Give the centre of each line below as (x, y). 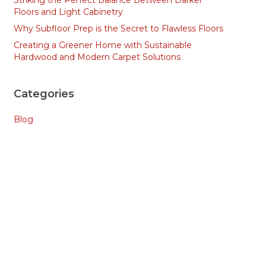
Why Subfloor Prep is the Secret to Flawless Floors (118, 28)
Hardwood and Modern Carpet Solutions (97, 57)
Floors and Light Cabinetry (68, 12)
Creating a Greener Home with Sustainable (102, 45)
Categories (44, 94)
